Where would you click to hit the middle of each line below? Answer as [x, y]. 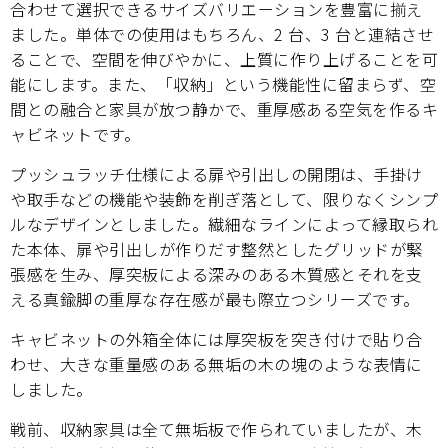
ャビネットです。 [75, 133]
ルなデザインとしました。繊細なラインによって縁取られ [224, 223]
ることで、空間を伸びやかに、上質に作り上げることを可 [224, 58]
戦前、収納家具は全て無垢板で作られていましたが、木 [216, 428]
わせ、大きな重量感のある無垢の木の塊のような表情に [216, 363]
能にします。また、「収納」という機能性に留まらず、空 [223, 83]
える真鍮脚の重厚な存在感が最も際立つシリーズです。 [215, 298]
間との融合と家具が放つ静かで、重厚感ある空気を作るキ [224, 108]
